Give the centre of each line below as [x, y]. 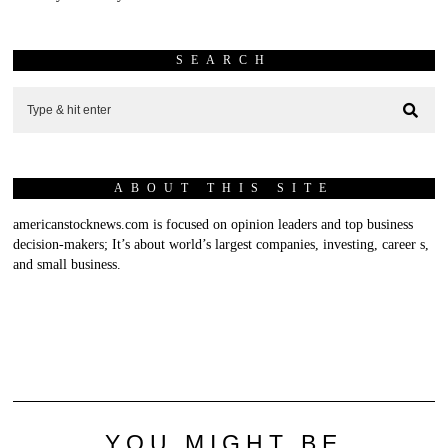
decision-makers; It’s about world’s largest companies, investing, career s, [221, 244]
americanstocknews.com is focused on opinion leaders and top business [213, 224]
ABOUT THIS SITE [223, 187]
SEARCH [223, 59]
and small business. [67, 264]
